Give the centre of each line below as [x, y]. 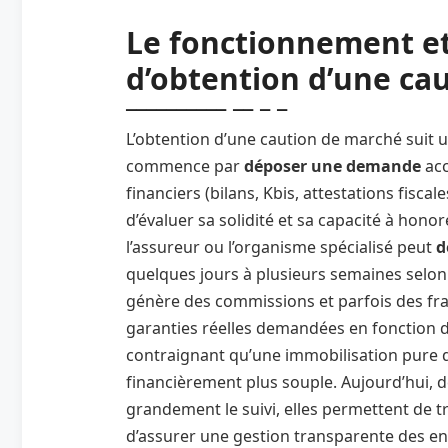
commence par [185, 165]
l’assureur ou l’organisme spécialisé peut [281, 246]
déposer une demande [332, 165]
